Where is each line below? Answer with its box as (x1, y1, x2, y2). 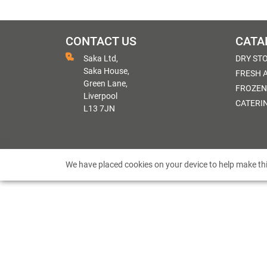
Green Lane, (83, 79, 128, 88)
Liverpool (83, 91, 117, 101)
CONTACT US (66, 35, 136, 48)
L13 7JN (83, 104, 115, 113)
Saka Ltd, (83, 54, 118, 63)
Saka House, (83, 66, 129, 76)
